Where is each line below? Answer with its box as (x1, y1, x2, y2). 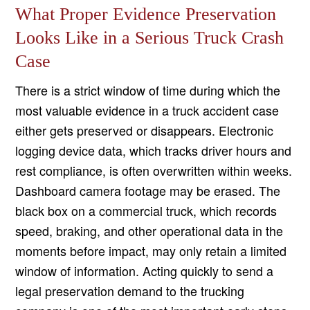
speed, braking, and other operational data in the (15, 221, 284, 240)
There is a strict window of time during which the (15, 81, 281, 100)
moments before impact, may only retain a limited (15, 241, 287, 260)
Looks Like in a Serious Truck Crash (15, 28, 284, 48)
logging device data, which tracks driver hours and (15, 141, 292, 160)
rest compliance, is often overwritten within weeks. (15, 161, 293, 180)
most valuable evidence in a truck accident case (15, 101, 280, 120)
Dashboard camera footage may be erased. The (15, 181, 281, 200)
